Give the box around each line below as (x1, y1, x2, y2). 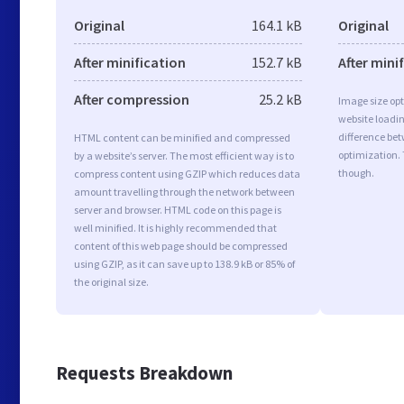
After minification (74, 53, 186, 71)
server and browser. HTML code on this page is (74, 203, 281, 216)
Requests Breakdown (56, 360, 233, 385)
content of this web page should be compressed (74, 239, 288, 252)
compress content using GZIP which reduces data (74, 167, 300, 180)
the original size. (74, 275, 149, 289)
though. (337, 166, 374, 179)
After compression (74, 90, 189, 108)
